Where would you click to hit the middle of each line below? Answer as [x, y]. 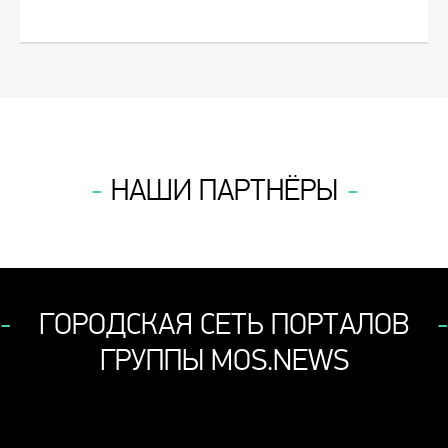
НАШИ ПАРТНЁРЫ [224, 191]
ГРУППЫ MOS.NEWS [224, 361]
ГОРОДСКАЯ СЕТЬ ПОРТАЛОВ [224, 325]
